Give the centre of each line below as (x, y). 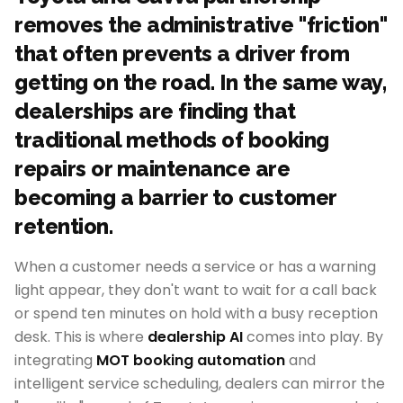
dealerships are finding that (155, 111)
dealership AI (195, 337)
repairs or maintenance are (152, 169)
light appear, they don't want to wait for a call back (196, 290)
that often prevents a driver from (182, 54)
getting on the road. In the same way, (201, 82)
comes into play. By (313, 337)
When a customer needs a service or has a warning (195, 267)
